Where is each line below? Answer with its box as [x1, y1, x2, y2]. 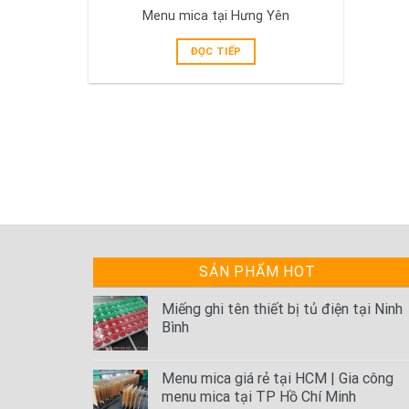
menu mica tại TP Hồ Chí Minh [162, 388, 356, 406]
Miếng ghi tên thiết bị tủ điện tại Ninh [162, 300, 403, 319]
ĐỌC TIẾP [190, 44, 242, 58]
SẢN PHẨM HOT [199, 263, 316, 281]
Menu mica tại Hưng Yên [142, 7, 290, 24]
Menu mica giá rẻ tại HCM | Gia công [162, 370, 393, 388]
